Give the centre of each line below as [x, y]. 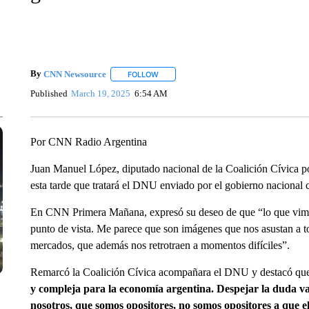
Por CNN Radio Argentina [88, 142]
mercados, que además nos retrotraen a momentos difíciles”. [160, 245]
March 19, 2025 [101, 93]
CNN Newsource [74, 74]
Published [49, 93]
